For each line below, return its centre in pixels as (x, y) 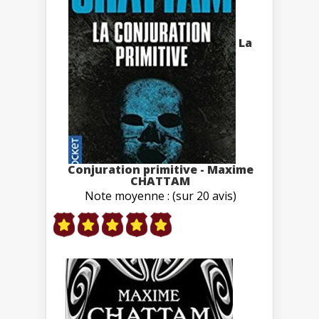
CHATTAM (160, 181)
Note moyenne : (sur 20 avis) (160, 195)
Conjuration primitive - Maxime (160, 169)
